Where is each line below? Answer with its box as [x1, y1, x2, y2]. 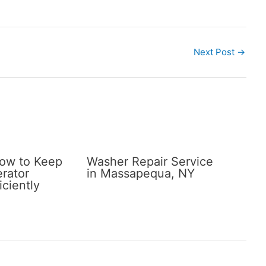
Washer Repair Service [86, 154, 213, 169]
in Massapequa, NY [86, 166, 195, 180]
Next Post [194, 46, 237, 58]
